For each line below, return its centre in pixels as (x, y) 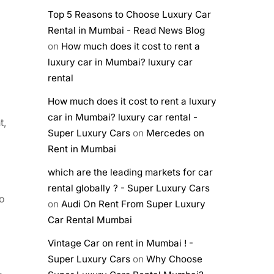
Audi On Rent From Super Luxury (133, 204)
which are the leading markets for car (130, 172)
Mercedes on (175, 133)
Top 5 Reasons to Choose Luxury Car (129, 14)
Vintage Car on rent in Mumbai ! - (120, 243)
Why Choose (174, 259)
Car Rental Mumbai (90, 220)
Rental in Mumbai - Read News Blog (126, 30)
